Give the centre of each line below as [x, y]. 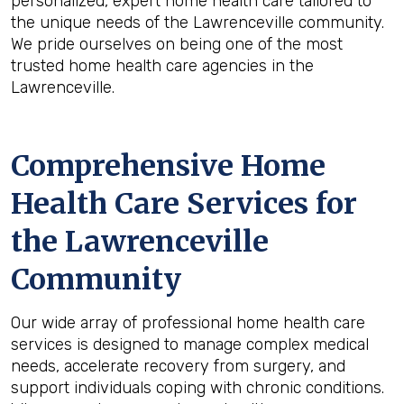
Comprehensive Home [168, 166]
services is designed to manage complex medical [190, 344]
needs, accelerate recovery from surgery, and [178, 366]
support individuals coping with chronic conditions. [197, 388]
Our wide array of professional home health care [188, 323]
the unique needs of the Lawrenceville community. [197, 23]
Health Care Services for [184, 204]
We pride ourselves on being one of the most [177, 44]
